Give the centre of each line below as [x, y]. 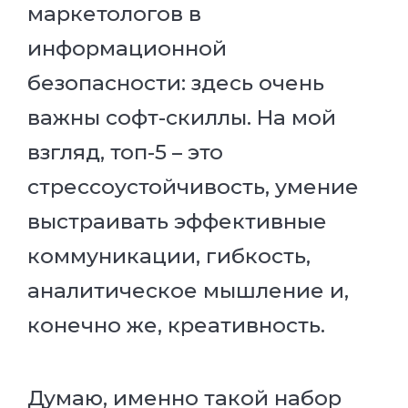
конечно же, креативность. [176, 326]
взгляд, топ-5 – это [125, 153]
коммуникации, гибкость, [169, 256]
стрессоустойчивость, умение [193, 187]
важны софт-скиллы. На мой [182, 118]
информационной [127, 49]
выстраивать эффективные [177, 222]
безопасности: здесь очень [176, 83]
